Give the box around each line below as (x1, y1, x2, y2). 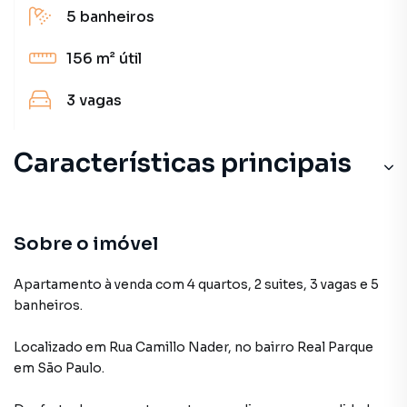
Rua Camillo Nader (109, 339, 228, 355)
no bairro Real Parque (234, 339, 373, 355)
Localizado (14, 339, 83, 355)
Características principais (14, 147, 352, 179)
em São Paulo (14, 360, 102, 376)
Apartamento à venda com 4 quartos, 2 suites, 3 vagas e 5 (14, 276, 379, 293)
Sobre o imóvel (14, 233, 158, 255)
